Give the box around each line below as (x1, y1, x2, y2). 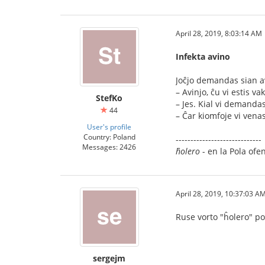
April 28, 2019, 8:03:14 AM (176, 28, 262, 38)
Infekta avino (176, 51, 230, 62)
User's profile (87, 122, 131, 131)
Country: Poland (83, 132, 135, 141)
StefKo (96, 92, 122, 104)
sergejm (93, 253, 125, 264)
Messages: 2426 (82, 142, 136, 151)
